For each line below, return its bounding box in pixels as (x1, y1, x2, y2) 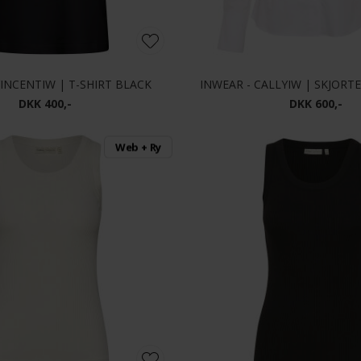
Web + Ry (114, 139, 162, 155)
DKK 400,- (19, 96, 72, 112)
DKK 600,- (289, 96, 342, 112)
